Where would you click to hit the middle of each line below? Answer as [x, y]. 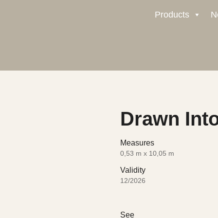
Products [172, 15]
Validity [133, 170]
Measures [137, 143]
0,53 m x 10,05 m [147, 153]
